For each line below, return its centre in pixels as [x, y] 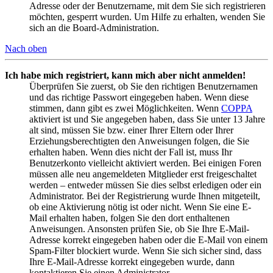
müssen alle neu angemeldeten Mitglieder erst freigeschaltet [143, 174]
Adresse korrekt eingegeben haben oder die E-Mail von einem [148, 240]
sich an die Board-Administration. [94, 28]
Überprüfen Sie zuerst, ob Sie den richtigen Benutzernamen [144, 87]
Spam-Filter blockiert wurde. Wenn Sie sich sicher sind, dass [145, 251]
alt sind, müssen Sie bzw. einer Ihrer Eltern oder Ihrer [131, 130]
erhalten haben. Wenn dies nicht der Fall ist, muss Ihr [131, 152]
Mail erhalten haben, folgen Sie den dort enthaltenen [129, 218]
